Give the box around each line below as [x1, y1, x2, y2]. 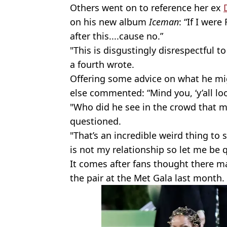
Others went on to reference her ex [70, 1, 223, 14]
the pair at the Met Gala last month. [70, 171, 224, 184]
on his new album [70, 15, 149, 28]
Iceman [149, 15, 179, 28]
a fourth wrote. [70, 58, 134, 70]
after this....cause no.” [70, 29, 163, 42]
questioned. [70, 115, 121, 127]
